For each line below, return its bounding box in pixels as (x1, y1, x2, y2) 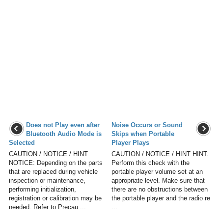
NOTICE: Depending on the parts (9, 159, 103, 167)
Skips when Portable (111, 130, 174, 138)
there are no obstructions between (111, 186, 208, 193)
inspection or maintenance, (9, 177, 85, 185)
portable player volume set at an (111, 168, 203, 176)
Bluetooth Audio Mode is (26, 130, 102, 138)
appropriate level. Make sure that (111, 177, 205, 185)
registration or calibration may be (9, 194, 102, 202)
